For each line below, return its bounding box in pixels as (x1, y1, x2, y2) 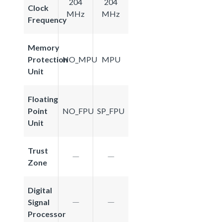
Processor (28, 209, 66, 219)
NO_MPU (62, 54, 97, 64)
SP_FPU (97, 106, 124, 115)
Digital (28, 185, 52, 195)
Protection (28, 54, 68, 64)
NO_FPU (62, 106, 94, 115)
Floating (28, 94, 58, 104)
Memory (28, 42, 59, 52)
